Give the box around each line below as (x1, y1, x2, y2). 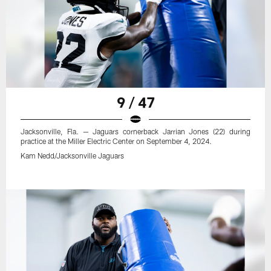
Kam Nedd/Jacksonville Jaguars (21, 151, 125, 160)
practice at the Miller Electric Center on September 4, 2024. (21, 137, 212, 146)
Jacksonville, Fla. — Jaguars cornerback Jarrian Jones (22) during (21, 127, 250, 136)
